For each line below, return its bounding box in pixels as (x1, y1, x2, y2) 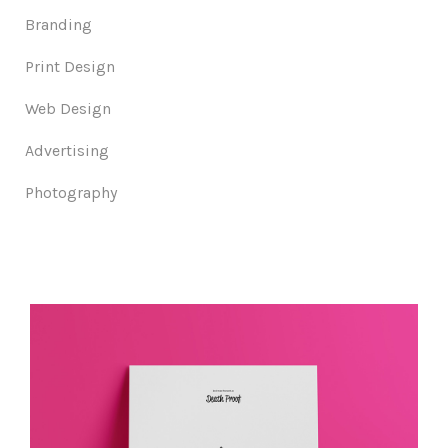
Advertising (25, 141, 109, 160)
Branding (25, 15, 92, 34)
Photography (25, 183, 117, 202)
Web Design (25, 99, 111, 118)
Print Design (25, 57, 115, 76)
